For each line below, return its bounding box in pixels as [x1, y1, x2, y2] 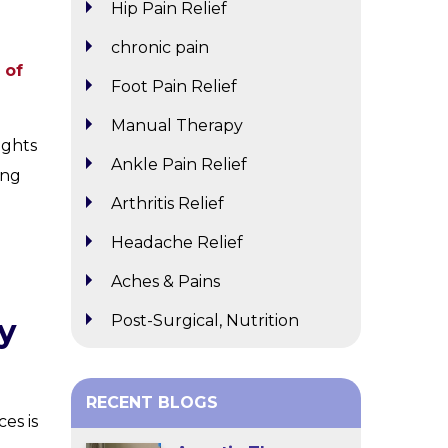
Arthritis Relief [111, 193, 225, 213]
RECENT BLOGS [86, 393, 219, 413]
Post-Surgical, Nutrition [111, 311, 300, 331]
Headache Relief [111, 232, 244, 252]
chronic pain [111, 37, 210, 57]
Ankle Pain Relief [111, 154, 248, 174]
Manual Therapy [111, 115, 244, 135]
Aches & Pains [111, 272, 221, 291]
